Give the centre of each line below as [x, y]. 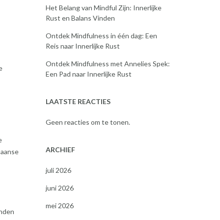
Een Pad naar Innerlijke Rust [88, 74]
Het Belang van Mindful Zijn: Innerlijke [103, 8]
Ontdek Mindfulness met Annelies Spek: [108, 64]
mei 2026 [59, 206]
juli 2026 [58, 170]
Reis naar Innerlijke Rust [82, 46]
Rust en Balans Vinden [80, 18]
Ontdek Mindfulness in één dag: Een [101, 36]
